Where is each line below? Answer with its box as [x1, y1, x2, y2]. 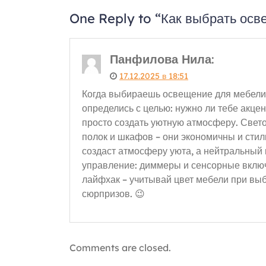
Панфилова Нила [110, 51, 211, 66]
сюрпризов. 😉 [82, 187, 145, 199]
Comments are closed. [69, 241, 171, 254]
